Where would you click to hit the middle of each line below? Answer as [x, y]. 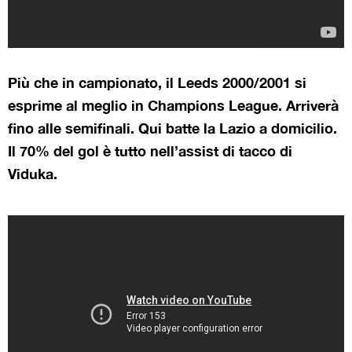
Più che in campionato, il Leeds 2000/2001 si [157, 82]
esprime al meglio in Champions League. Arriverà [173, 105]
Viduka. [33, 173]
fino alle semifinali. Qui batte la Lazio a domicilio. [172, 128]
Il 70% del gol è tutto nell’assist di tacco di [150, 150]
